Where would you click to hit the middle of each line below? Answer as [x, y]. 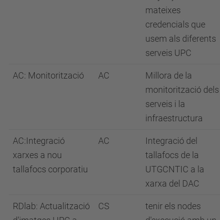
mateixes [163, 10]
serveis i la [165, 104]
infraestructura [174, 118]
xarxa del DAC [172, 183]
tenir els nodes [173, 206]
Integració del [171, 140]
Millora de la [169, 75]
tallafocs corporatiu [50, 169]
